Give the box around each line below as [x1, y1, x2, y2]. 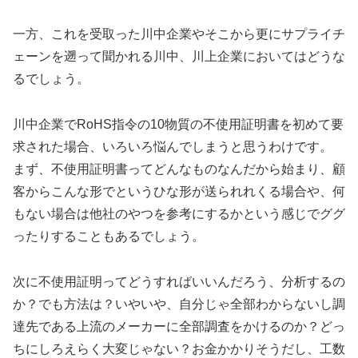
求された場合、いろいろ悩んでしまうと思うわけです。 [13, 139, 332, 153]
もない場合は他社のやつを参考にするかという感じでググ [13, 206, 345, 221]
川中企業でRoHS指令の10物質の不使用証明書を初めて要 [13, 117, 344, 131]
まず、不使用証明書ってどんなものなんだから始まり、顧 [13, 161, 345, 176]
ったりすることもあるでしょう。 [13, 229, 205, 243]
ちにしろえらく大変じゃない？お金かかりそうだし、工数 [13, 341, 345, 356]
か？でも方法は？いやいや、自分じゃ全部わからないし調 [13, 296, 345, 311]
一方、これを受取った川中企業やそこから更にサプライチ [13, 27, 345, 42]
